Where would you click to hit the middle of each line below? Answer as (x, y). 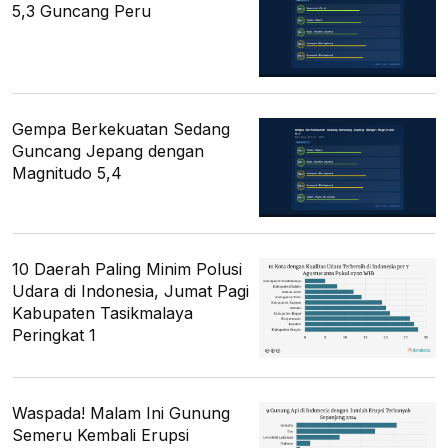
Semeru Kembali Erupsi (100, 435)
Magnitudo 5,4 (67, 173)
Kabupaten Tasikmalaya (102, 313)
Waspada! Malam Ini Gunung (121, 413)
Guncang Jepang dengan (108, 151)
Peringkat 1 (54, 335)
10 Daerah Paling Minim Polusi (127, 269)
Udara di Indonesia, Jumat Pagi (130, 291)
